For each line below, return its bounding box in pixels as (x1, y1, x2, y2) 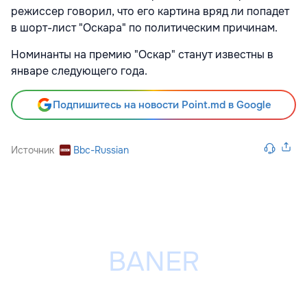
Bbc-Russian (73, 144, 129, 157)
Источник (11, 144, 54, 157)
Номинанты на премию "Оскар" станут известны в (11, 47, 273, 62)
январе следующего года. (11, 64, 147, 79)
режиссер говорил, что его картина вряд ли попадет (11, 4, 289, 19)
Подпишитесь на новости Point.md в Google (52, 98, 271, 112)
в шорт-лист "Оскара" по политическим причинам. (11, 21, 278, 36)
